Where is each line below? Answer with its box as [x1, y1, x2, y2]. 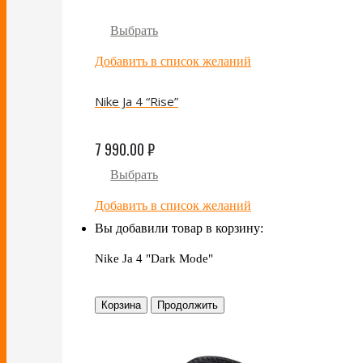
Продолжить [157, 299, 218, 312]
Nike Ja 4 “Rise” [95, 93, 178, 110]
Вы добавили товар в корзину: [95, 221, 263, 236]
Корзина [101, 299, 141, 312]
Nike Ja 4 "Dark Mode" [95, 252, 213, 266]
